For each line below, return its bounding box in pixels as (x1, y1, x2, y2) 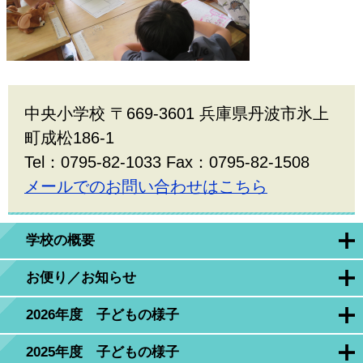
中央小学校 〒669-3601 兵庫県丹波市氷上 (24, 105, 329, 123)
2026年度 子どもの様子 (26, 307, 179, 323)
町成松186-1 (24, 129, 114, 147)
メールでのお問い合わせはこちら (24, 177, 267, 196)
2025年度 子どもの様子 (26, 344, 179, 361)
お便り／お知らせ (26, 270, 136, 286)
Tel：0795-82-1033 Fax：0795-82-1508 (24, 153, 310, 172)
